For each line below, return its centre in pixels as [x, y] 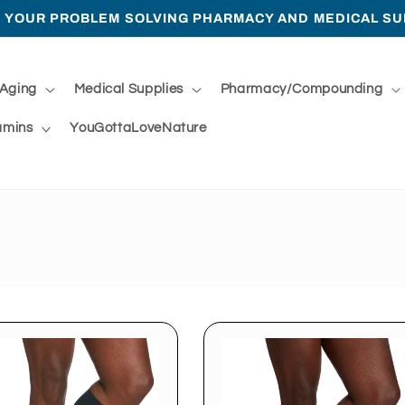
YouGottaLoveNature [138, 128]
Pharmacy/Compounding [301, 89]
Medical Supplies [128, 89]
